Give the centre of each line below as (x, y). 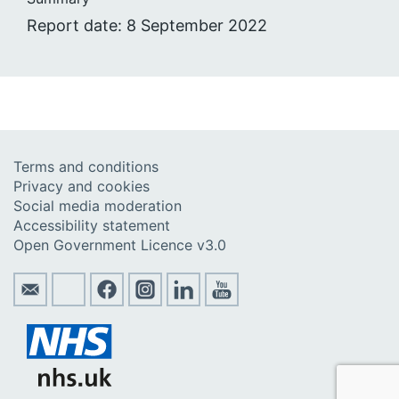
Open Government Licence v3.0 (120, 245)
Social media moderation (98, 206)
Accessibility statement (92, 226)
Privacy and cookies (81, 187)
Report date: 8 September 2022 (147, 26)
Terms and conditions (86, 167)
